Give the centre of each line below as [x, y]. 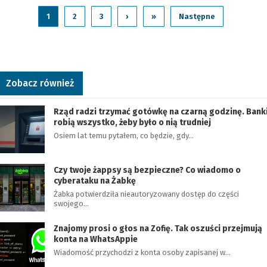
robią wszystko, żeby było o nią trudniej [132, 122]
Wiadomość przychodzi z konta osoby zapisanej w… [142, 252]
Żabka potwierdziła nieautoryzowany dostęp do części [146, 194]
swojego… [71, 204]
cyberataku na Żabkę [95, 181]
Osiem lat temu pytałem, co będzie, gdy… [124, 136]
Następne [197, 16]
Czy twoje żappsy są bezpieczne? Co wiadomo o [147, 170]
